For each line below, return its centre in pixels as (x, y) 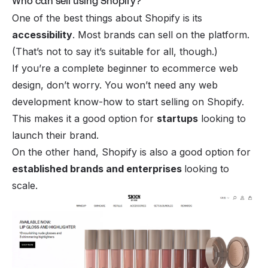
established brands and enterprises (98, 168)
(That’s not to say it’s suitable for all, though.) (116, 51)
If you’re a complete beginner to (87, 68)
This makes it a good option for (84, 118)
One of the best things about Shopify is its (107, 18)
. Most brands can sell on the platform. (161, 34)
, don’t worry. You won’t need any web (129, 85)
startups (177, 118)
